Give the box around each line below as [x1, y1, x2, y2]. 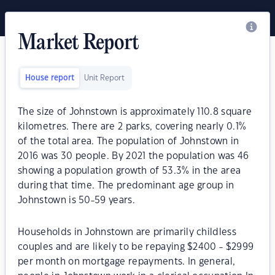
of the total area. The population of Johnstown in [18, 137, 239, 146]
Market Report [18, 32, 139, 55]
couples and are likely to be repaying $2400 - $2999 [18, 242, 254, 252]
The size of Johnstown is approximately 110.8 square [18, 107, 252, 117]
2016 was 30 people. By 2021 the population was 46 [18, 152, 249, 161]
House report [25, 74, 74, 82]
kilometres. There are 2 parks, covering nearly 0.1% [18, 122, 247, 131]
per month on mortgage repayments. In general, [18, 257, 236, 266]
